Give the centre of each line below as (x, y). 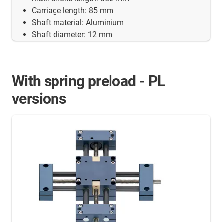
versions (39, 98)
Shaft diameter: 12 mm (72, 34)
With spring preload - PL (88, 81)
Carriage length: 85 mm (73, 11)
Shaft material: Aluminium (78, 23)
